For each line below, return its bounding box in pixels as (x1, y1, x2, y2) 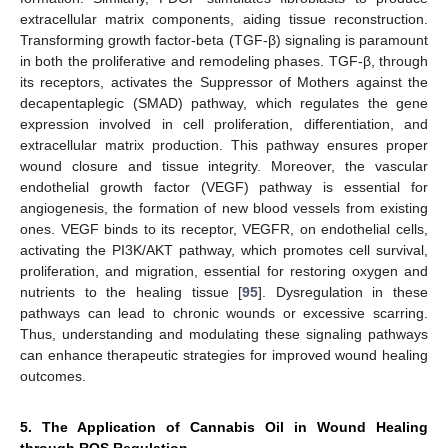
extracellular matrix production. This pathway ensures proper (20, 137, 428, 153)
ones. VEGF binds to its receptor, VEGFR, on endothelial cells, (20, 221, 428, 237)
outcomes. (20, 368, 86, 384)
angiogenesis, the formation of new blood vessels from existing (20, 200, 428, 216)
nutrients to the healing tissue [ (20, 284, 243, 300)
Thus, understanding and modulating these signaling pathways (20, 326, 428, 342)
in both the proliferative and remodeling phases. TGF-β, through (20, 53, 428, 69)
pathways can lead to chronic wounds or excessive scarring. (20, 305, 428, 321)
